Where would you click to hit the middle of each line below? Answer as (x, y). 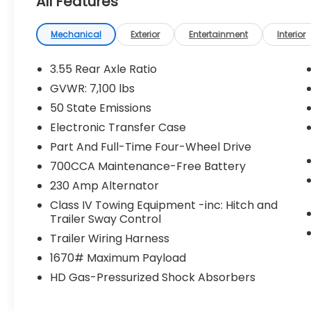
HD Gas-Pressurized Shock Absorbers (153, 278)
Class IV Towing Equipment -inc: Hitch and (164, 205)
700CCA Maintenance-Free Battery (148, 167)
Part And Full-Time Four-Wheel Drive (151, 147)
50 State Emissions (101, 108)
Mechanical (76, 35)
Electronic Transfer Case (118, 128)
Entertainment (219, 35)
